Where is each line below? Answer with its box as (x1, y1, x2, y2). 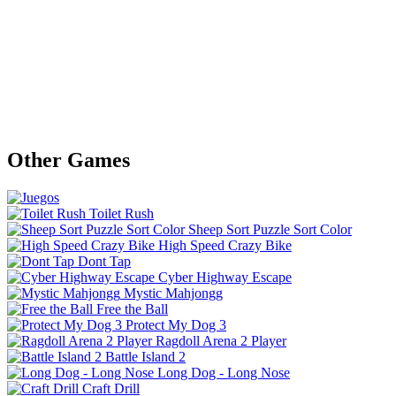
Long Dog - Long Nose (157, 364, 290, 380)
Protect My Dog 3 (126, 316, 226, 332)
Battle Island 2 (105, 348, 186, 364)
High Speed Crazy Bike (158, 237, 292, 253)
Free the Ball (96, 301, 168, 316)
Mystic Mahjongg (124, 285, 223, 301)
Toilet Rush (89, 205, 154, 221)
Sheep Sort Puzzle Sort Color (188, 221, 352, 237)
